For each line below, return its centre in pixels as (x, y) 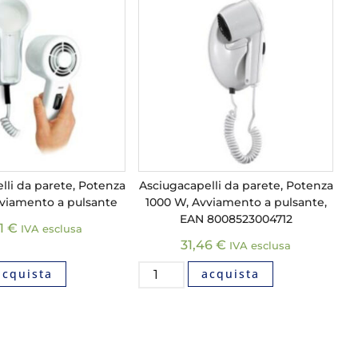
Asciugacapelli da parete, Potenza (236, 185)
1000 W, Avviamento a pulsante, (236, 202)
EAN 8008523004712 (236, 219)
